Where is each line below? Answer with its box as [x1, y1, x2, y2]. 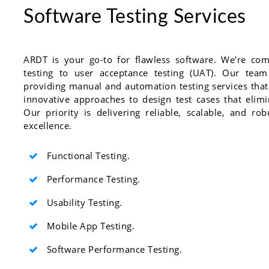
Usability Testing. [44, 196, 122, 208]
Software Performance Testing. [44, 243, 182, 255]
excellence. [23, 119, 72, 131]
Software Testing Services [23, 7, 246, 26]
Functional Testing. [44, 149, 130, 162]
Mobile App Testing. [44, 219, 134, 232]
